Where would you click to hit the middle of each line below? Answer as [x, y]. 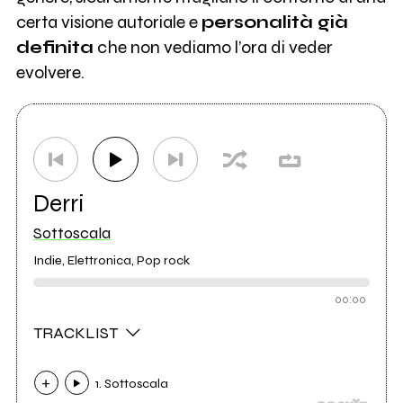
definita [54, 48]
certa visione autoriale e [108, 22]
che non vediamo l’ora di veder [213, 48]
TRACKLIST [77, 333]
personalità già [274, 22]
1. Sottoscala [132, 384]
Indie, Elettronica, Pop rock [111, 261]
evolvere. [50, 73]
